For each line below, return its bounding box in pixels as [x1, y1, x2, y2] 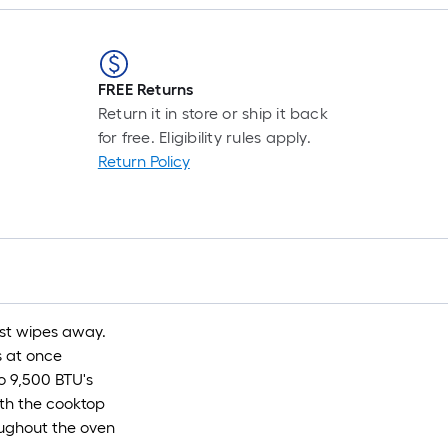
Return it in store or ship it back [97, 104, 328, 123]
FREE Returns [97, 80, 194, 99]
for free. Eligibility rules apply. [97, 128, 311, 147]
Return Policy [97, 152, 190, 171]
